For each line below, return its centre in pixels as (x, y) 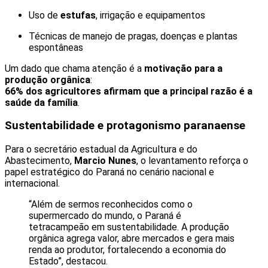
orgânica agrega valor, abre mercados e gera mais (132, 239)
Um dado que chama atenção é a (74, 68)
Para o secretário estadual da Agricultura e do (101, 150)
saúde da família (41, 102)
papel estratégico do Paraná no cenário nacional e (109, 172)
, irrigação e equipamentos (150, 15)
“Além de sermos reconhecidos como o (111, 205)
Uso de (45, 15)
